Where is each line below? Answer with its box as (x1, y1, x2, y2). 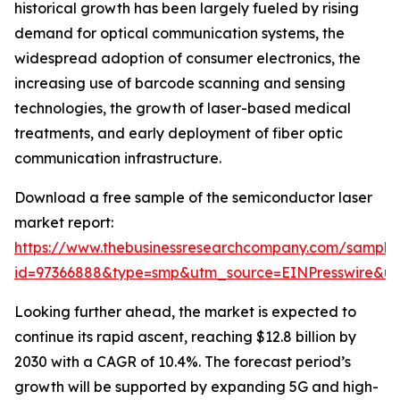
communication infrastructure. (14, 149, 221, 168)
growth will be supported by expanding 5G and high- (14, 378, 379, 396)
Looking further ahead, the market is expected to (14, 303, 356, 321)
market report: (14, 213, 113, 232)
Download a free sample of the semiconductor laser (14, 188, 372, 207)
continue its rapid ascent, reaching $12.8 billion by (14, 328, 356, 346)
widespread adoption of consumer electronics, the (14, 49, 361, 68)
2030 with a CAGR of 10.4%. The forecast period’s (14, 353, 351, 371)
